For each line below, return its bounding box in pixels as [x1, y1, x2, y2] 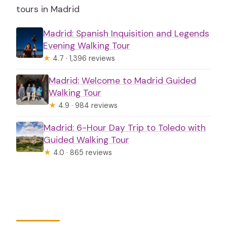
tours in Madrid [16, 4, 80, 15]
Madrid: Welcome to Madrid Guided [49, 75, 197, 87]
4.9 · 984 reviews [56, 101, 118, 110]
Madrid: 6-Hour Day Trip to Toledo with [43, 122, 206, 134]
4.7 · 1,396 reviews [50, 54, 115, 63]
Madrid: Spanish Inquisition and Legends [43, 28, 209, 40]
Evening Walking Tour [43, 40, 130, 52]
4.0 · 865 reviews [51, 148, 112, 158]
